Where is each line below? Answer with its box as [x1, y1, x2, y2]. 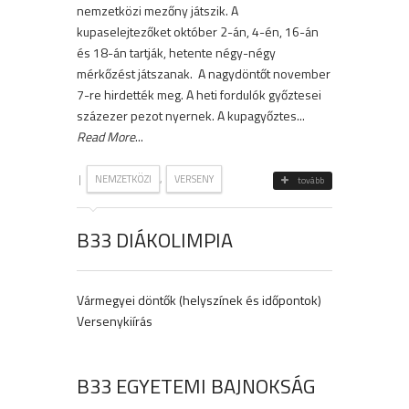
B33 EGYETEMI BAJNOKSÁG [77, 371, 315, 403]
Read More [77, 127, 135, 147]
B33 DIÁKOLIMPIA [77, 225, 233, 257]
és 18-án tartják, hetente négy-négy [77, 43, 276, 63]
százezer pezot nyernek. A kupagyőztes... [77, 106, 305, 126]
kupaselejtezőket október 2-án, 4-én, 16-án [77, 22, 319, 42]
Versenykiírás [77, 311, 152, 331]
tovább [298, 173, 324, 188]
